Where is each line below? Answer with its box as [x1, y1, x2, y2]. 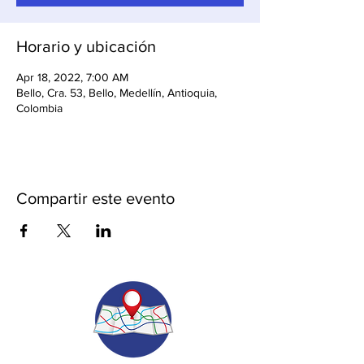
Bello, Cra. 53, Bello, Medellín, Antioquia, [16, 86, 217, 99]
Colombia [16, 102, 63, 115]
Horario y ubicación [16, 37, 156, 55]
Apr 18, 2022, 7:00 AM [16, 71, 128, 84]
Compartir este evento [16, 189, 175, 207]
